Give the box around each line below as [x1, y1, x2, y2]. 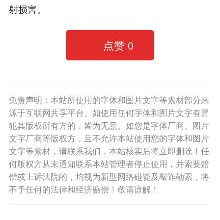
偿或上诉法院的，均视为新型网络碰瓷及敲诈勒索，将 [8, 170, 209, 182]
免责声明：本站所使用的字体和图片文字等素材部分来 [8, 93, 209, 106]
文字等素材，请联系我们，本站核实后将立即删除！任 [8, 144, 209, 157]
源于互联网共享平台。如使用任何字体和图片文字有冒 [8, 106, 209, 118]
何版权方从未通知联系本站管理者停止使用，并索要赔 [8, 157, 209, 169]
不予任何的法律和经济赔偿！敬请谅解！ [8, 183, 159, 195]
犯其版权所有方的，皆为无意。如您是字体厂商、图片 [8, 119, 209, 131]
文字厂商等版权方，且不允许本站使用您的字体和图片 [8, 132, 209, 144]
